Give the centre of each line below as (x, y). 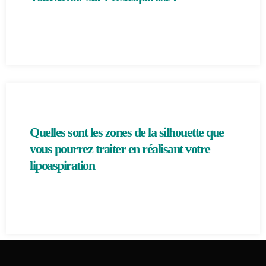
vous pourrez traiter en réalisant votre (120, 149)
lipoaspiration (62, 165)
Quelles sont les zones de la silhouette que (127, 132)
